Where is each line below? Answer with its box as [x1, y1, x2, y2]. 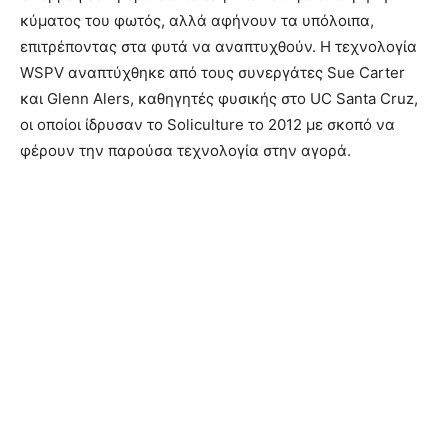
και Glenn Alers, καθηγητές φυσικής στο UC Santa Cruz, [20, 88, 418, 108]
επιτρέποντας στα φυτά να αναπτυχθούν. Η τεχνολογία [20, 36, 417, 56]
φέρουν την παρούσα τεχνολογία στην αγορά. [20, 140, 351, 160]
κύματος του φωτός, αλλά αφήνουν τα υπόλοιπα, [20, 10, 374, 30]
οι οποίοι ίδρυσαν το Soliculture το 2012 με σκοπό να [20, 114, 395, 134]
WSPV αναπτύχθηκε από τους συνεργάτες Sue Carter [20, 62, 405, 82]
